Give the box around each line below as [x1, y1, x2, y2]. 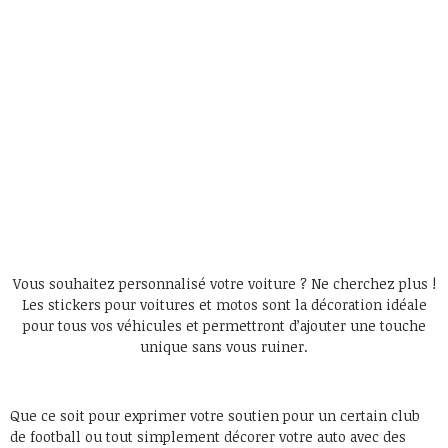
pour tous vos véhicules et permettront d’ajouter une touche [22, 315, 426, 335]
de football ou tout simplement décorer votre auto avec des [10, 426, 406, 446]
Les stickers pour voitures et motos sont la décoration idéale [21, 294, 427, 314]
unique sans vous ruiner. [140, 336, 308, 356]
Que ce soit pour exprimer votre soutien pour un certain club [10, 405, 420, 425]
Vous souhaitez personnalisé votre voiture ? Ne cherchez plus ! [12, 273, 436, 293]
